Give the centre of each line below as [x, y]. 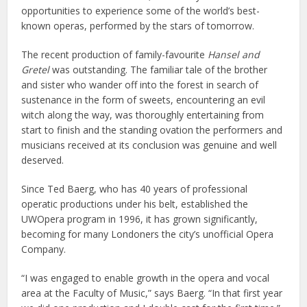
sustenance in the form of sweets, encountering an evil [144, 99]
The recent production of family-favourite [115, 54]
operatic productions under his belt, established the [135, 204]
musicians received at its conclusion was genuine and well [149, 145]
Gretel [36, 69]
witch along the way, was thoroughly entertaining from [143, 114]
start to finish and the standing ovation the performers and [152, 130]
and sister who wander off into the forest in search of [140, 84]
